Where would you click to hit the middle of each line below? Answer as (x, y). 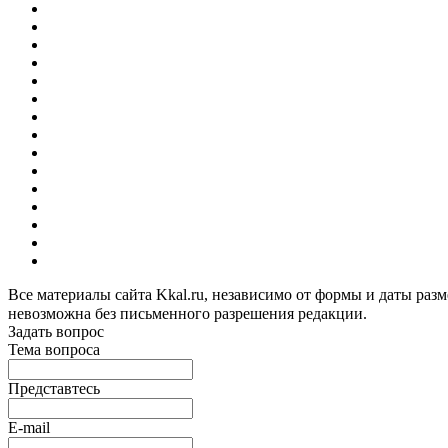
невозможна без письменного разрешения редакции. (189, 313)
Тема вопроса (54, 349)
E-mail (29, 427)
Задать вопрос (56, 331)
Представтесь (54, 388)
